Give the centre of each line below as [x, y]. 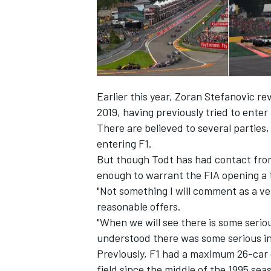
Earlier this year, [136, 96]
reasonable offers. [139, 207]
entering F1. [124, 144]
